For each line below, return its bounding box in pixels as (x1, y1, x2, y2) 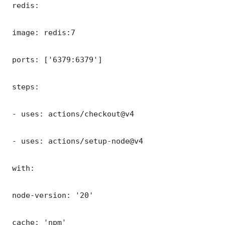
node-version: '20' (8, 190, 93, 199)
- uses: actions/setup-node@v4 (8, 136, 143, 145)
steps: (8, 82, 39, 91)
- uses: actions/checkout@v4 (8, 109, 134, 118)
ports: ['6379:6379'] (8, 55, 102, 64)
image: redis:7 (8, 28, 75, 37)
